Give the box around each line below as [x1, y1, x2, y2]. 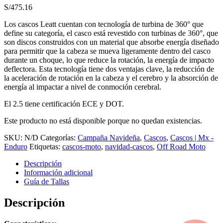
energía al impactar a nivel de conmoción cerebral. [4, 83, 161, 92]
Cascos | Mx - [170, 133, 214, 142]
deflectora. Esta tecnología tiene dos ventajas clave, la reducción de [4, 65, 214, 74]
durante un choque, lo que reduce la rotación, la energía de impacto [4, 56, 214, 65]
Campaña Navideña [78, 133, 140, 142]
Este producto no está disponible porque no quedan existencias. [4, 116, 202, 125]
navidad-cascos [105, 142, 153, 151]
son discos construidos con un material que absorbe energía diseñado [4, 38, 219, 47]
